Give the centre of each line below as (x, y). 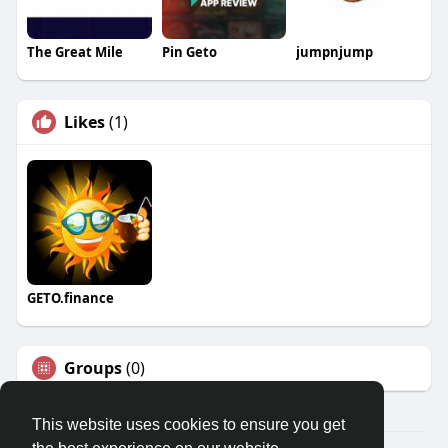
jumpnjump (335, 52)
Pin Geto (189, 52)
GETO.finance (70, 297)
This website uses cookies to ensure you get (188, 425)
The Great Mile (74, 52)
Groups (92, 367)
